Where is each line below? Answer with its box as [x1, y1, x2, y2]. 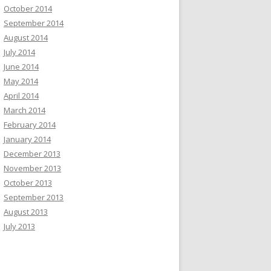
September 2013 [4, 192, 64, 203]
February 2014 [4, 119, 56, 130]
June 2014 [4, 61, 39, 72]
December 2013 [4, 148, 60, 159]
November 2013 [4, 163, 61, 174]
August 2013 [4, 206, 48, 217]
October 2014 [4, 3, 52, 14]
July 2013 [4, 221, 35, 232]
